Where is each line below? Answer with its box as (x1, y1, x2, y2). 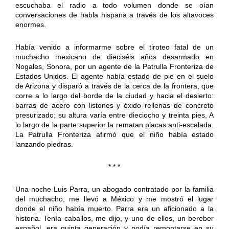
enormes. (15, 20, 46, 29)
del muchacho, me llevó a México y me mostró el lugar (15, 194, 214, 203)
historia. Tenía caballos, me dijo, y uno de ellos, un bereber (15, 214, 214, 222)
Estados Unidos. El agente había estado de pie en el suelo (15, 72, 214, 80)
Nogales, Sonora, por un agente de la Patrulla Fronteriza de (15, 62, 214, 71)
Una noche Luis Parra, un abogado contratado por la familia (15, 185, 214, 193)
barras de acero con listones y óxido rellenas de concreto (15, 101, 214, 109)
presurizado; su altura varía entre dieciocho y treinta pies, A (15, 110, 214, 119)
